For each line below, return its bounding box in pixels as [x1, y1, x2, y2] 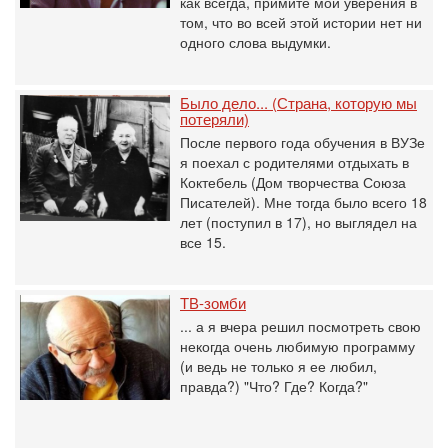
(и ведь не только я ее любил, [180, 356, 377, 376]
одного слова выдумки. [180, 32, 331, 52]
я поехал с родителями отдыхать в [180, 152, 409, 172]
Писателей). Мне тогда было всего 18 [180, 192, 427, 212]
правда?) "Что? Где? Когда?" [180, 376, 368, 396]
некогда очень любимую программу [180, 336, 415, 356]
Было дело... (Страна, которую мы [180, 92, 417, 113]
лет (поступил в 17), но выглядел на [180, 212, 417, 232]
